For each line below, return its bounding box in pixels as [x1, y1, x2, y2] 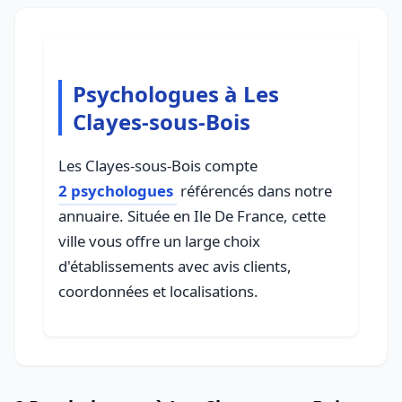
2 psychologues [58, 180, 173, 201]
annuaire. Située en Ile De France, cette [58, 205, 326, 226]
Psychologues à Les [73, 79, 279, 109]
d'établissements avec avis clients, [58, 256, 292, 276]
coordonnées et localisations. [58, 281, 258, 301]
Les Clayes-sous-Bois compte [58, 155, 258, 176]
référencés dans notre [177, 180, 332, 201]
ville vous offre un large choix [58, 231, 260, 251]
